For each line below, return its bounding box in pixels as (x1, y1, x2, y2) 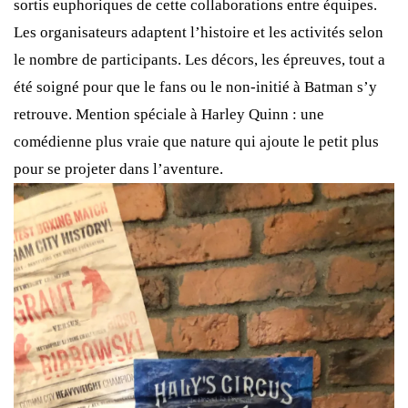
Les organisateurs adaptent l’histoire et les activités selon (14, 23, 383, 41)
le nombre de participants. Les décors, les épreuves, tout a (14, 50, 385, 68)
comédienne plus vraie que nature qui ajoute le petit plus (14, 132, 379, 150)
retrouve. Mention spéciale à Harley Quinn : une (14, 105, 324, 123)
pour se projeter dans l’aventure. (14, 159, 223, 178)
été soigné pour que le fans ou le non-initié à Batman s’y (14, 77, 377, 96)
